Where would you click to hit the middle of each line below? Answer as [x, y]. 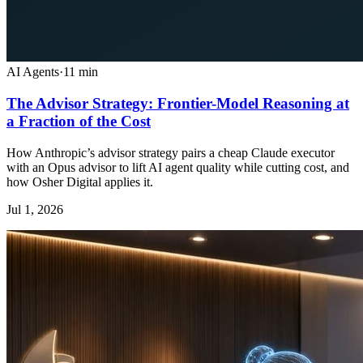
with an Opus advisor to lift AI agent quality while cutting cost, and [178, 167]
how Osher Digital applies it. [80, 181]
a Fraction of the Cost [79, 121]
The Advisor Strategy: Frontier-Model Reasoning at [178, 103]
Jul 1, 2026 [35, 209]
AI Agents [33, 72]
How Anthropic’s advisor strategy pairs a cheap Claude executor [171, 152]
